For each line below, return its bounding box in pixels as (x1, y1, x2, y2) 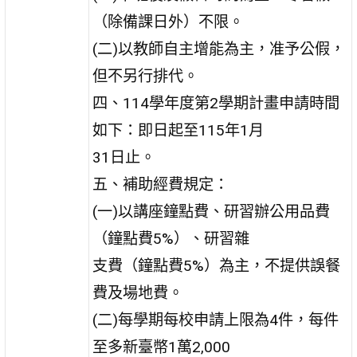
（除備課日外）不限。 (92, 12, 245, 31)
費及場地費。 (92, 283, 184, 302)
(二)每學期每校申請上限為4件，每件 (92, 310, 339, 329)
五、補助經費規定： (92, 175, 229, 194)
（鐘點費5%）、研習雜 (92, 229, 250, 248)
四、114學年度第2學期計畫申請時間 (92, 93, 340, 112)
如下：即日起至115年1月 (92, 120, 265, 139)
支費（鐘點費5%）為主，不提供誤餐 (92, 256, 341, 275)
